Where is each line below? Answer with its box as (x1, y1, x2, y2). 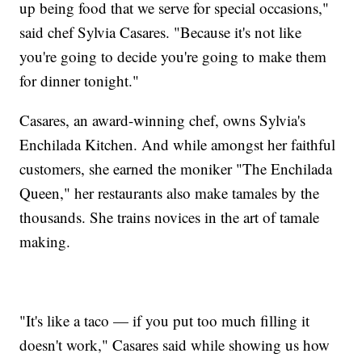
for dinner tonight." (19, 69, 140, 90)
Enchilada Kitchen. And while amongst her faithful (19, 133, 336, 154)
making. (19, 230, 71, 251)
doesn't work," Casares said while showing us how (19, 334, 330, 355)
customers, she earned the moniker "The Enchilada (19, 158, 333, 179)
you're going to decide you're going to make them (19, 45, 327, 66)
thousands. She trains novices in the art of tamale (19, 206, 320, 227)
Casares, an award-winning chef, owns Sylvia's (19, 109, 306, 130)
